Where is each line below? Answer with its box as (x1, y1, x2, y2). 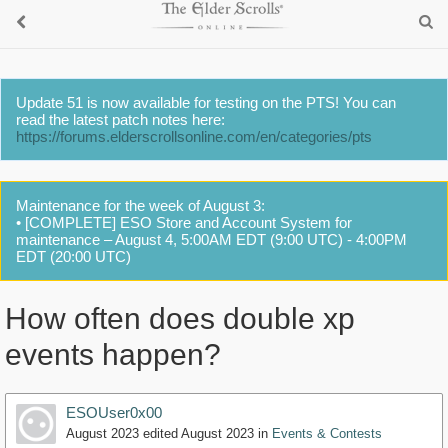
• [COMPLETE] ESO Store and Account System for (16, 214, 352, 231)
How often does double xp (5, 302, 355, 336)
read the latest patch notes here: (16, 111, 225, 128)
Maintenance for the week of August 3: (16, 197, 265, 214)
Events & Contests (272, 426, 382, 442)
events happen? (5, 338, 221, 372)
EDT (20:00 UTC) (16, 248, 131, 265)
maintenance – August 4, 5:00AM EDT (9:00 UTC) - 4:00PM (16, 231, 407, 248)
